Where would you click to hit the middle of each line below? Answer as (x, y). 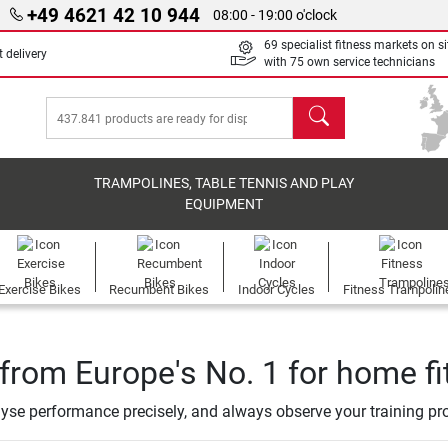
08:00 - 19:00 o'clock (275, 15)
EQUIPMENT (224, 204)
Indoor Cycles (276, 289)
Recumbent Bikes (159, 289)
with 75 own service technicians (349, 62)
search (316, 107)
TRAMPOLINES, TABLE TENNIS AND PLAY (224, 183)
